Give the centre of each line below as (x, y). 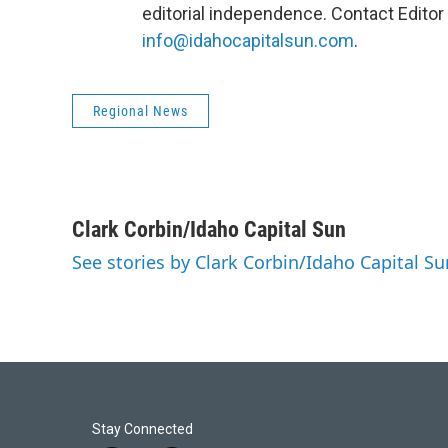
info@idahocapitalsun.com (248, 40)
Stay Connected (142, 429)
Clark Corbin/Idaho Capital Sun (209, 229)
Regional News (140, 111)
